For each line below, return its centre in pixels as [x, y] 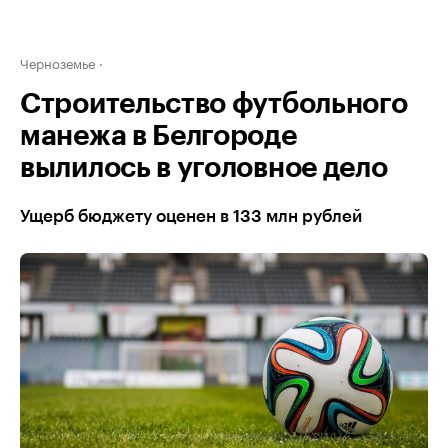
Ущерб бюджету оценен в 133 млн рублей [191, 216]
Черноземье [57, 62]
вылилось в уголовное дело [204, 168]
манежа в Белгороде [158, 136]
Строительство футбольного [214, 104]
